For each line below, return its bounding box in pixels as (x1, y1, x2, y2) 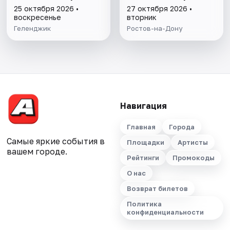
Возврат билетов (126, 184, 188, 193)
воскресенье (14, 13, 62, 22)
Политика (126, 200, 162, 208)
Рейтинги (126, 154, 159, 162)
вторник (126, 13, 157, 22)
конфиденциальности (126, 208, 204, 217)
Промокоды (172, 154, 215, 162)
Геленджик (14, 24, 51, 33)
